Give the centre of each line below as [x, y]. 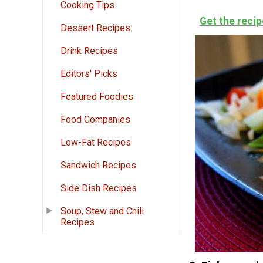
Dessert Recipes [95, 28]
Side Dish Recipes [99, 188]
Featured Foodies [97, 97]
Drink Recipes [89, 51]
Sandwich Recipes [98, 166]
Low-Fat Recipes [96, 143]
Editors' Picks [89, 74]
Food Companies [95, 120]
